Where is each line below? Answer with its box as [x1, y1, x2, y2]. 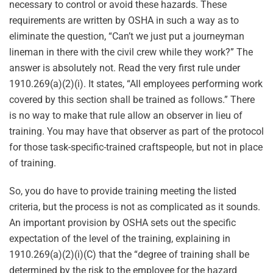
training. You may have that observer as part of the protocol [9, 126, 264, 137]
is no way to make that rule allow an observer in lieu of [9, 110, 243, 121]
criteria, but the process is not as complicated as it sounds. [9, 201, 260, 213]
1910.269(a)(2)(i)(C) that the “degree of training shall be [9, 249, 249, 260]
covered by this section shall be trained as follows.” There [9, 94, 255, 105]
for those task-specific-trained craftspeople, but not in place [9, 141, 263, 153]
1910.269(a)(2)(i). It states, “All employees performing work [9, 78, 263, 90]
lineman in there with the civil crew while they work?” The [9, 46, 253, 58]
